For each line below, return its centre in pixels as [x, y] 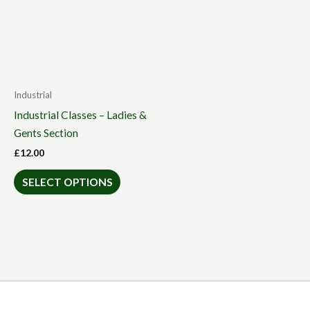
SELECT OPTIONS [67, 182]
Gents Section [46, 133]
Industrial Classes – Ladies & [80, 115]
